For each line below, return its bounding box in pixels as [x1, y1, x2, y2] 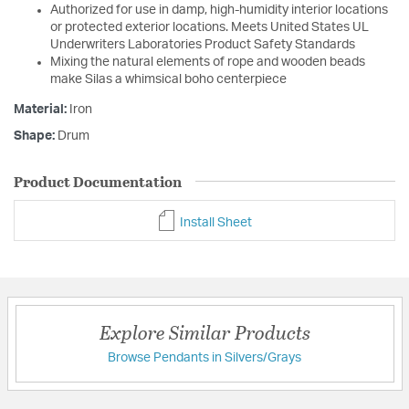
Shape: [14, 129, 58, 142]
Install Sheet [177, 215, 252, 229]
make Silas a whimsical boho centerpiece [50, 72, 287, 86]
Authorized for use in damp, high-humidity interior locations [50, 3, 388, 16]
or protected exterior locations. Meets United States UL [50, 20, 369, 34]
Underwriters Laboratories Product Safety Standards [50, 37, 355, 51]
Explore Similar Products [99, 318, 310, 347]
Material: [14, 102, 69, 116]
